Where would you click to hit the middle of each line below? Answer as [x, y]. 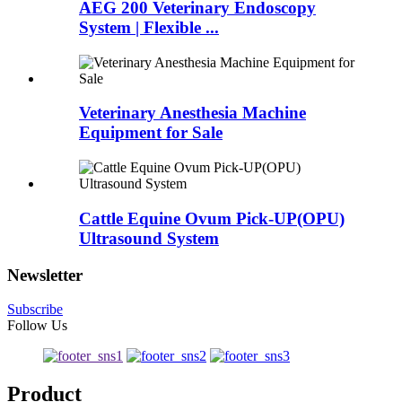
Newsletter [45, 275]
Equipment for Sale [151, 133]
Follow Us [37, 326]
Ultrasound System [149, 238]
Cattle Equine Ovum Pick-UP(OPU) [212, 218]
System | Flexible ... [149, 27]
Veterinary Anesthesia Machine [192, 113]
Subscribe [35, 310]
